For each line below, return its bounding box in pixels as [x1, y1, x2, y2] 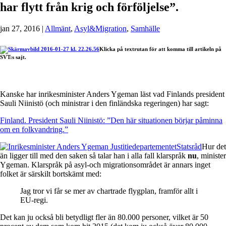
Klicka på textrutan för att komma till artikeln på [99, 45, 221, 52]
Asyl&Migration [74, 24, 127, 33]
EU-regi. [20, 195, 48, 204]
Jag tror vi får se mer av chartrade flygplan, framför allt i [20, 186, 198, 195]
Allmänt [45, 24, 71, 33]
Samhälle [131, 24, 160, 33]
